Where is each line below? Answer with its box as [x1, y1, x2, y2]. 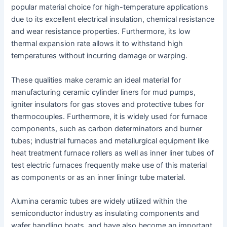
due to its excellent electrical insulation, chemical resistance [11, 15, 215, 24]
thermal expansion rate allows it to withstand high [11, 39, 183, 49]
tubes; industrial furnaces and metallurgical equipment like [11, 136, 209, 145]
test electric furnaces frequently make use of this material [11, 160, 207, 170]
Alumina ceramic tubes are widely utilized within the [11, 196, 187, 206]
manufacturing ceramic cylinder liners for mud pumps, [11, 87, 196, 97]
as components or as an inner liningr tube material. [11, 172, 186, 182]
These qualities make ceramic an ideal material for [11, 75, 181, 85]
